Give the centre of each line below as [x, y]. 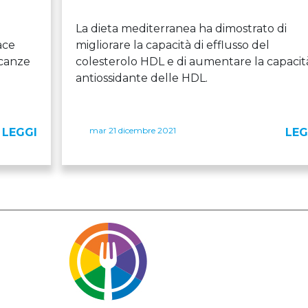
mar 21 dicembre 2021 [132, 130]
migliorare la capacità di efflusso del [172, 45]
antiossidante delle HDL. [141, 78]
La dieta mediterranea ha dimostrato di [181, 28]
